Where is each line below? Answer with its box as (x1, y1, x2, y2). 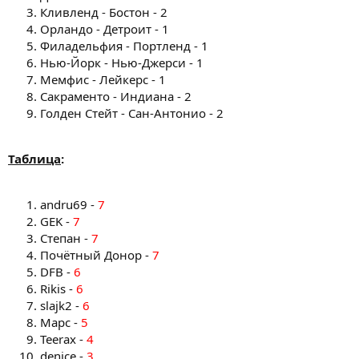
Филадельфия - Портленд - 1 (40, 38, 208, 54)
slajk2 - (40, 297, 83, 313)
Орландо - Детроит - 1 (40, 21, 169, 37)
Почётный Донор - (40, 247, 152, 263)
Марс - (40, 314, 81, 330)
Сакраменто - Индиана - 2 (40, 88, 192, 104)
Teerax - (40, 331, 87, 347)
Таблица (8, 151, 61, 167)
